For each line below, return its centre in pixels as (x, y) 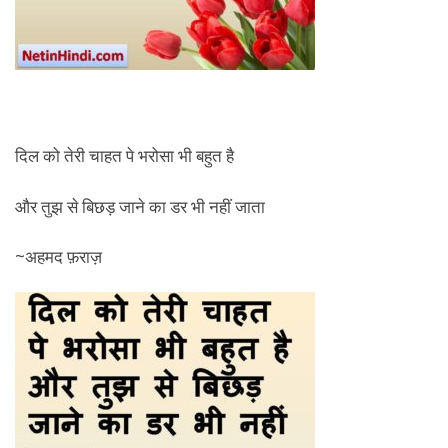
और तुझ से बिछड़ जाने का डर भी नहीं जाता (140, 206)
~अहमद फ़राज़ (58, 256)
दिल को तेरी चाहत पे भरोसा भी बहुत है (124, 155)
